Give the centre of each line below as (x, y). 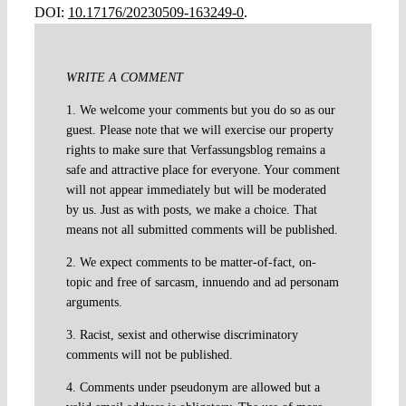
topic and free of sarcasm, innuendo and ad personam (202, 282)
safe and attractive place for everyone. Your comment (203, 169)
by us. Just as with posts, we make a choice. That (191, 209)
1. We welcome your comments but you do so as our (200, 110)
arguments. (94, 302)
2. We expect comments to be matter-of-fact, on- (191, 262)
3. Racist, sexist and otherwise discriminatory (182, 334)
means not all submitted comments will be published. (202, 229)
